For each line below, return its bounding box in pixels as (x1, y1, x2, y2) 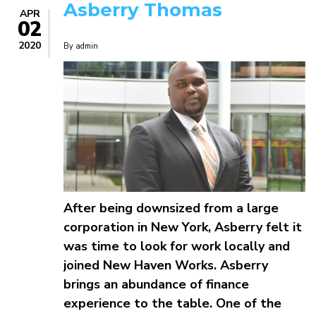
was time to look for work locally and (63, 237, 290, 255)
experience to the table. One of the (63, 294, 281, 312)
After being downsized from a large (63, 199, 279, 217)
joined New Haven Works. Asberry (63, 256, 268, 274)
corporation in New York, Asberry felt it (63, 218, 302, 236)
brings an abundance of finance (63, 275, 249, 293)
